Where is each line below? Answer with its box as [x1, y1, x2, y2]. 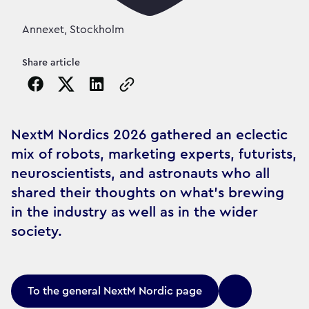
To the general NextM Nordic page [28, 285, 202, 297]
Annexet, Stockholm [22, 23, 124, 35]
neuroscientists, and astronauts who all [11, 166, 270, 181]
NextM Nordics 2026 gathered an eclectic [11, 127, 288, 142]
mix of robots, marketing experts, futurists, [11, 146, 297, 161]
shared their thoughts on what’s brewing [11, 185, 284, 200]
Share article [22, 57, 80, 68]
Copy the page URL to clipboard [116, 86, 279, 98]
